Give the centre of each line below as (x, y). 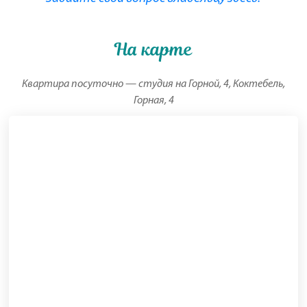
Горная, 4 (153, 100)
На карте (153, 49)
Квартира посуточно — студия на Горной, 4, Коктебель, (153, 84)
